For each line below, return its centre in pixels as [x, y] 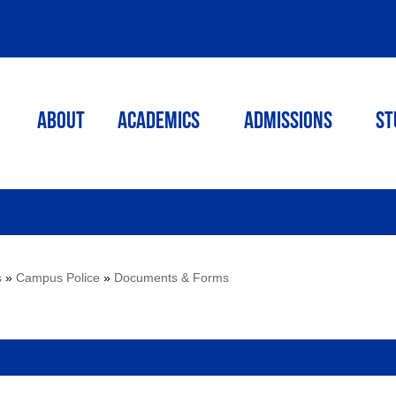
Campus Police [58, 278]
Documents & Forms [172, 278]
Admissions [288, 122]
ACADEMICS [159, 122]
